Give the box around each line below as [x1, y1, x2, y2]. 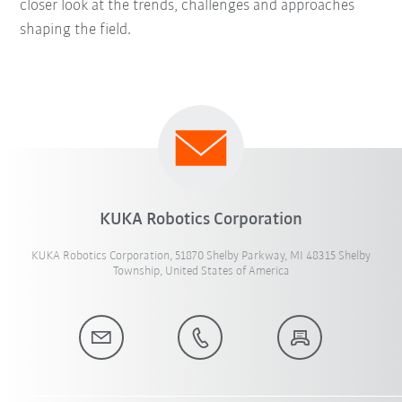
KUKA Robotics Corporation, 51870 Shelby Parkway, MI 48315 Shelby [31, 249, 371, 264]
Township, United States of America [112, 265, 290, 279]
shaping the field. [20, 22, 132, 39]
